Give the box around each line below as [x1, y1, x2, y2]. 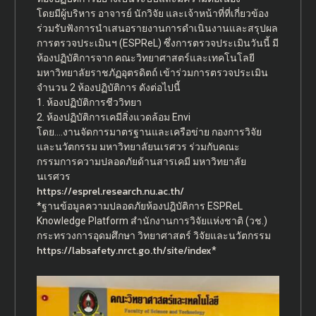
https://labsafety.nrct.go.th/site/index [36, 243, 212, 259]
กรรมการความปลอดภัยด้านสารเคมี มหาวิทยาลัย [36, 156, 246, 168]
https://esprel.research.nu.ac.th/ [36, 184, 184, 200]
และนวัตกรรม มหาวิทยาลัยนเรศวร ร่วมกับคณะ [36, 141, 240, 153]
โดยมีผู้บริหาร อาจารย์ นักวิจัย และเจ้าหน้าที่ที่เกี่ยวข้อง [36, 8, 269, 20]
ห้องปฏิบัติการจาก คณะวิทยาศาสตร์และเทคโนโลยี [36, 52, 255, 64]
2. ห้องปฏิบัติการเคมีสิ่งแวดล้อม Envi [36, 111, 190, 123]
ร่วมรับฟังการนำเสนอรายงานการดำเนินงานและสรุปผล [36, 23, 278, 35]
